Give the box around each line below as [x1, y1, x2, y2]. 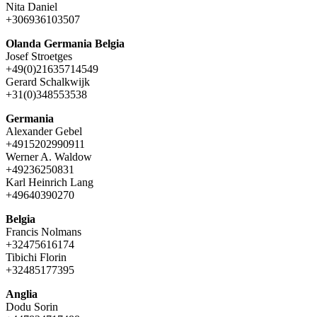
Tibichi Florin [6, 250, 67, 263]
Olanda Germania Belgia [6, 37, 125, 50]
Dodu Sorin [6, 300, 58, 313]
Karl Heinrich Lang [6, 175, 93, 188]
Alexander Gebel [6, 125, 82, 137]
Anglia [6, 287, 38, 300]
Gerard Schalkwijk [6, 75, 90, 88]
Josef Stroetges [6, 50, 72, 62]
